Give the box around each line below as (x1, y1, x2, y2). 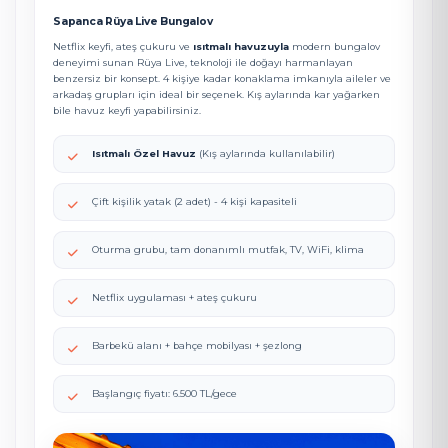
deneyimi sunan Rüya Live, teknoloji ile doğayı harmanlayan (53, 57, 353, 68)
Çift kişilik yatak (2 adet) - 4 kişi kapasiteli (92, 196, 297, 207)
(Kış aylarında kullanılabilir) (196, 148, 335, 159)
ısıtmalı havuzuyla (193, 41, 289, 52)
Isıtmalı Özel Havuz (92, 148, 196, 159)
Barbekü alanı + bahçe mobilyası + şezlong (92, 340, 302, 351)
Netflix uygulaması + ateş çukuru (92, 292, 257, 303)
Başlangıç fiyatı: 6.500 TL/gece (92, 388, 237, 399)
